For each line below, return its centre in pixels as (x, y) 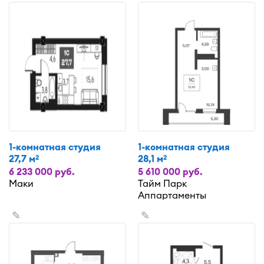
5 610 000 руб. (170, 171)
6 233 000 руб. (42, 171)
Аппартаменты (172, 195)
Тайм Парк (162, 183)
